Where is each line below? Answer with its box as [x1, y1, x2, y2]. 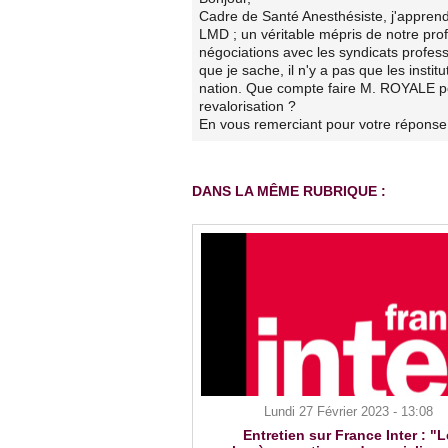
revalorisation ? [199, 98, 297, 115]
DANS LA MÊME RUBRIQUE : [192, 182, 386, 199]
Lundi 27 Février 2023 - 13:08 [263, 403, 433, 419]
